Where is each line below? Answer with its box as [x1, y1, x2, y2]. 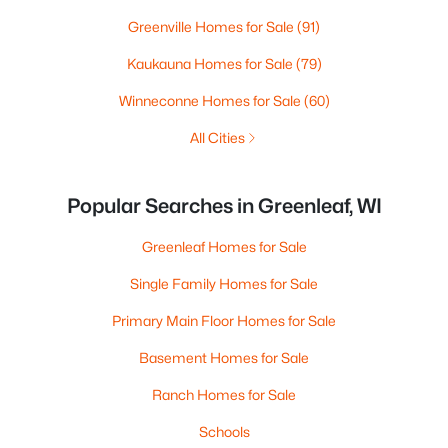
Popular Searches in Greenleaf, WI [66, 194, 382, 218]
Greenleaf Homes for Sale [141, 238, 307, 255]
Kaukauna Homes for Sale [126, 55, 296, 72]
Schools [198, 423, 250, 440]
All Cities [189, 129, 245, 146]
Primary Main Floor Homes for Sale [112, 312, 336, 329]
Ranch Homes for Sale [152, 386, 296, 403]
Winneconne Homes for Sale [118, 92, 304, 109]
